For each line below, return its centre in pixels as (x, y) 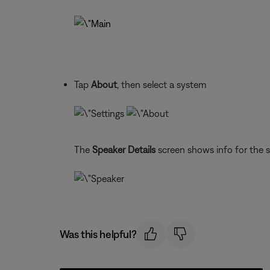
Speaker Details (124, 149)
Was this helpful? (98, 234)
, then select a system (162, 84)
